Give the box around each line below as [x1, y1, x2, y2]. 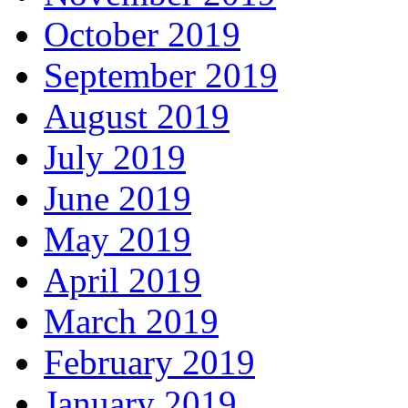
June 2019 [44, 178, 191, 218]
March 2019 [44, 301, 219, 341]
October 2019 [44, 15, 240, 54]
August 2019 [44, 97, 229, 136]
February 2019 [44, 342, 255, 382]
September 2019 [44, 56, 278, 95]
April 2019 [44, 260, 201, 300]
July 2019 [44, 138, 186, 177]
